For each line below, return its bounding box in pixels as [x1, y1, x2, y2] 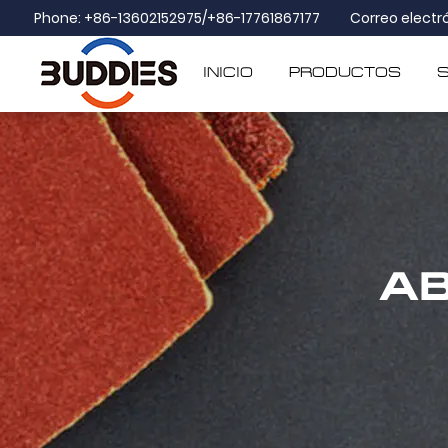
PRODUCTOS [289, 65, 402, 80]
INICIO [203, 65, 254, 80]
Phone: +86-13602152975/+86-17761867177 [33, 8, 320, 28]
